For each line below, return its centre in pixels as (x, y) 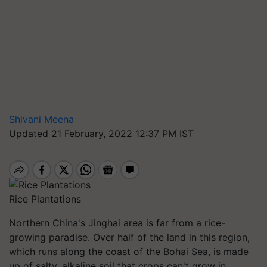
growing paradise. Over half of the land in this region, (129, 237)
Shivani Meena (41, 119)
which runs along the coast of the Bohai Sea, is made (129, 251)
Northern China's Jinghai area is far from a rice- (117, 223)
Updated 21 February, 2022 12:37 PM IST (101, 133)
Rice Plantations (45, 199)
